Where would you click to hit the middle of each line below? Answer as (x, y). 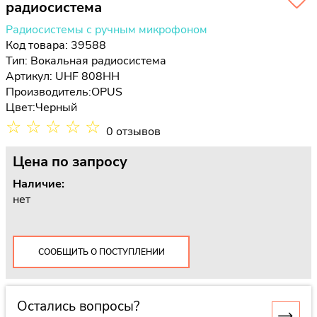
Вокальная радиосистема (98, 61)
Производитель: (48, 92)
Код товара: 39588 (56, 45)
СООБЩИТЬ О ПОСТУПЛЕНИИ (101, 252)
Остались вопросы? (78, 306)
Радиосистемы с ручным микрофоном (106, 30)
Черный (56, 108)
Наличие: (39, 184)
